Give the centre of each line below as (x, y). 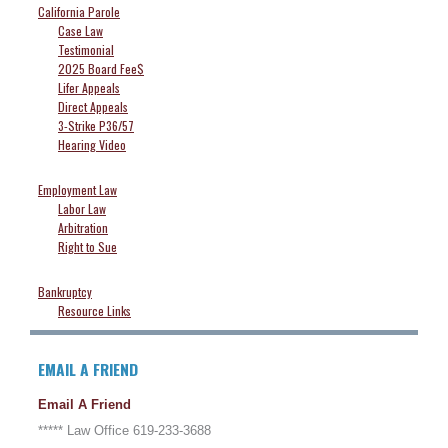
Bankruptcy (65, 291)
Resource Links (94, 310)
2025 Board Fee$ (101, 68)
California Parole (79, 11)
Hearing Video (92, 144)
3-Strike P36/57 (96, 125)
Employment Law (77, 189)
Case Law (80, 30)
